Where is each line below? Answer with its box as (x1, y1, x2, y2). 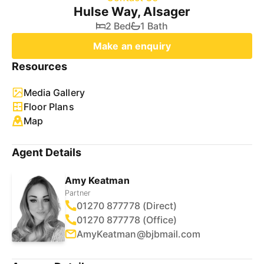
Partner (65, 188, 91, 197)
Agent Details (12, 146, 82, 159)
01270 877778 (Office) (77, 213, 177, 226)
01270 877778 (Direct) (77, 199, 177, 212)
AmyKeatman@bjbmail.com (77, 227, 201, 240)
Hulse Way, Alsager (73, 4, 191, 19)
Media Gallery (24, 87, 85, 98)
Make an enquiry (93, 40, 171, 52)
